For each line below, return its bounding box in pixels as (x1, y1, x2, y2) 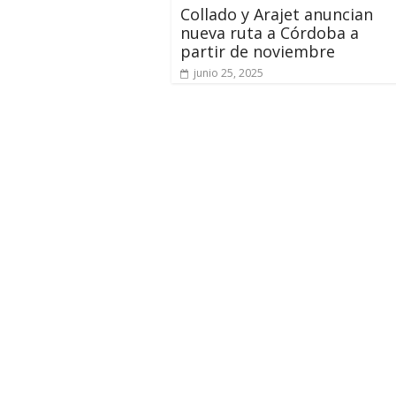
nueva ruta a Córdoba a (180, 21, 359, 43)
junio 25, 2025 (194, 65, 263, 80)
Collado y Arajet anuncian (180, 3, 373, 25)
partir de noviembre (180, 40, 335, 62)
